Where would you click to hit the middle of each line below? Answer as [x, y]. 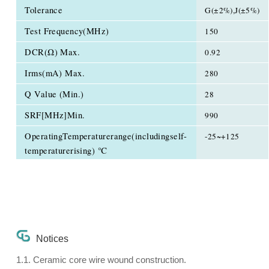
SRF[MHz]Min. [55, 115]
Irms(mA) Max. [55, 73]
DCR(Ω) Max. [53, 52]
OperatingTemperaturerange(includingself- [106, 136]
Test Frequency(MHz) [67, 31]
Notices [52, 239]
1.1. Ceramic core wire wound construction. [101, 260]
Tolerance [44, 10]
